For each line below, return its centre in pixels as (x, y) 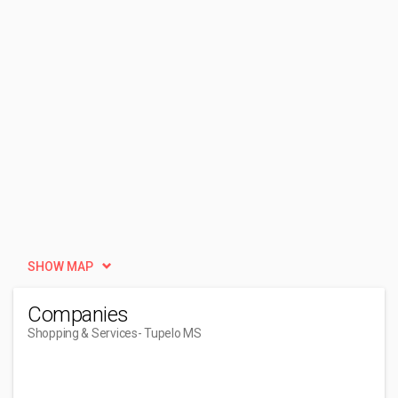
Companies (78, 314)
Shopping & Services (83, 333)
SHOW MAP (60, 267)
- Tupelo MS (169, 333)
